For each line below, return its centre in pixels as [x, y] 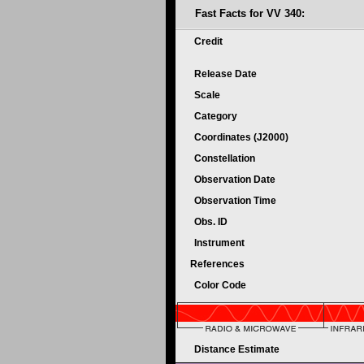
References [219, 264]
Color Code [221, 285]
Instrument [221, 243]
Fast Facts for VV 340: [250, 13]
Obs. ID [212, 222]
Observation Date [236, 180]
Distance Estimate [238, 349]
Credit [210, 41]
